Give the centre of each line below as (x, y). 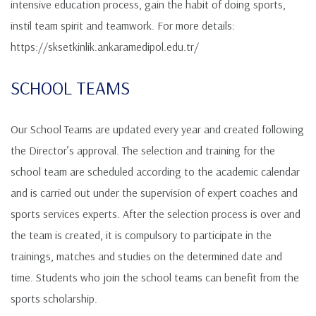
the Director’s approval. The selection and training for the (143, 151)
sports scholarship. (54, 299)
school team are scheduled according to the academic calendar (155, 172)
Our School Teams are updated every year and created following (157, 129)
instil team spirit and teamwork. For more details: (123, 26)
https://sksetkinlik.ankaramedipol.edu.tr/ (105, 47)
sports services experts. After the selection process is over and (156, 214)
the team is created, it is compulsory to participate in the (141, 235)
